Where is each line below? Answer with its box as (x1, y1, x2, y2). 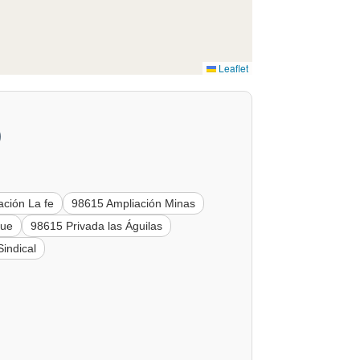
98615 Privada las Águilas (31, 219, 163, 233)
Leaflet (215, 61, 248, 76)
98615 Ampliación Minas (72, 197, 196, 211)
